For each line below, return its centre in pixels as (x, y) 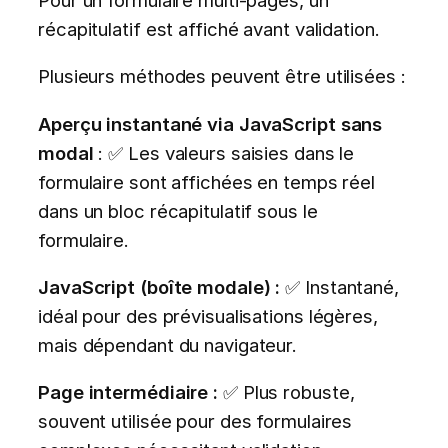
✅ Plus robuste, (286, 392)
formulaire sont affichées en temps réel (207, 181)
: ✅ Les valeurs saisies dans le (224, 152)
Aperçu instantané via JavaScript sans (210, 123)
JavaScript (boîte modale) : (159, 287)
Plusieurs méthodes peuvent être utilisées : (222, 76)
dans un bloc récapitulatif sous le (178, 210)
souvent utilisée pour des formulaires (195, 421)
